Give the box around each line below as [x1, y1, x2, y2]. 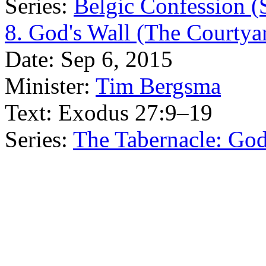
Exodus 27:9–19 [58, 100, 213, 125]
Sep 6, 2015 [61, 46, 173, 72]
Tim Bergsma [96, 73, 221, 99]
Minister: [5, 73, 90, 99]
